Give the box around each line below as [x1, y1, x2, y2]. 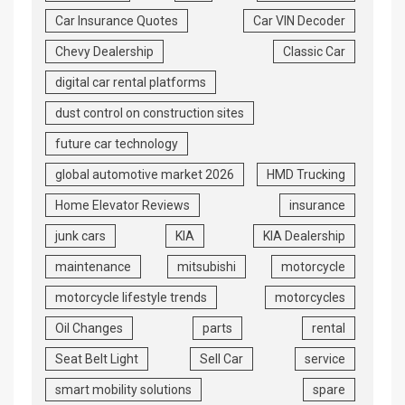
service [305, 352, 345, 367]
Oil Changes [55, 321, 123, 336]
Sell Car [200, 352, 243, 367]
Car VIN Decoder [253, 14, 345, 29]
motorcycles [275, 290, 345, 306]
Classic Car [283, 44, 345, 60]
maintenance [55, 259, 131, 275]
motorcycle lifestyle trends [55, 290, 207, 306]
